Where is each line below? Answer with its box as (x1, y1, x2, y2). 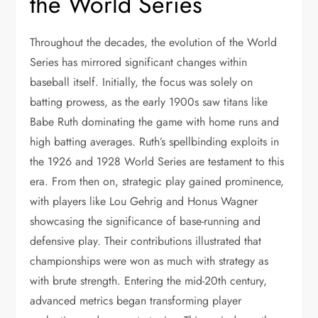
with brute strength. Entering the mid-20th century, (30, 273, 268, 289)
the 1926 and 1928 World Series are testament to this (30, 153, 285, 170)
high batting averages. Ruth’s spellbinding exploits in (30, 133, 280, 150)
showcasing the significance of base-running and (30, 213, 261, 229)
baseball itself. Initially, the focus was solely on (30, 74, 253, 90)
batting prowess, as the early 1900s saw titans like (30, 94, 268, 110)
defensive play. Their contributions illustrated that (30, 233, 262, 249)
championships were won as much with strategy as (30, 253, 269, 269)
